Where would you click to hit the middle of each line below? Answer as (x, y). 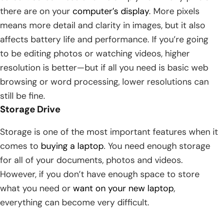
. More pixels (174, 11)
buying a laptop (72, 146)
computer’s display (111, 11)
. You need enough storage (157, 146)
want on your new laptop (123, 189)
